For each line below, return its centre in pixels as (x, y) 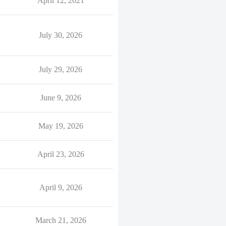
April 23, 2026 (61, 154)
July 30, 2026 (61, 35)
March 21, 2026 (61, 220)
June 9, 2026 (61, 98)
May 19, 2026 (61, 126)
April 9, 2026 (61, 187)
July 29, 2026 (61, 69)
